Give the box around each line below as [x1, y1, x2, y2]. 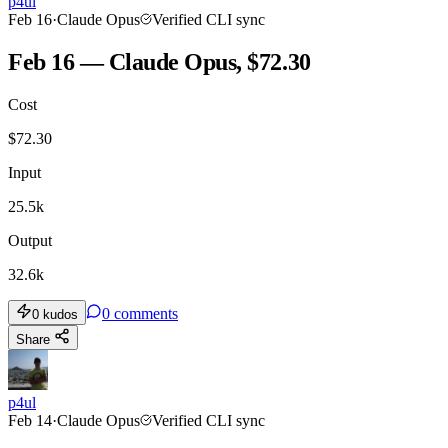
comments [114, 304, 178, 322]
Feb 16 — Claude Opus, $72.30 [8, 49, 311, 76]
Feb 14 [8, 411, 52, 429]
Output [8, 231, 52, 249]
